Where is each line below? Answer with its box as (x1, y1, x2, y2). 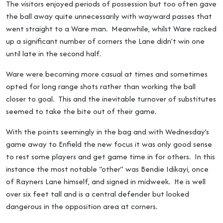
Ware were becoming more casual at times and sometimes (6, 68, 208, 80)
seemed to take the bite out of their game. (6, 106, 156, 117)
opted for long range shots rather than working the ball (6, 81, 196, 92)
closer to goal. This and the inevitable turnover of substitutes (6, 93, 216, 105)
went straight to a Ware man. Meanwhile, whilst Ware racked (6, 23, 217, 34)
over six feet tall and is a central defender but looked (6, 188, 189, 200)
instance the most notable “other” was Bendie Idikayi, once (6, 163, 209, 175)
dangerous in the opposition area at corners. (6, 201, 157, 212)
